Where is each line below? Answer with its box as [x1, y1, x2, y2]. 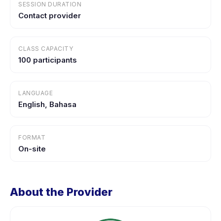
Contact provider [18, 11, 81, 20]
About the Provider [10, 185, 112, 198]
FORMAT [18, 134, 45, 141]
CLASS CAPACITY [18, 45, 73, 52]
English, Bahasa [18, 100, 76, 109]
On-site [18, 144, 46, 153]
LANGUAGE [18, 89, 53, 97]
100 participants [18, 55, 77, 65]
